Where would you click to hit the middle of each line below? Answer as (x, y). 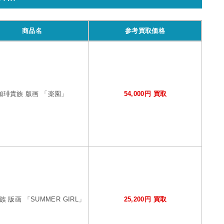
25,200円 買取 (145, 199)
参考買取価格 (145, 31)
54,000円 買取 (145, 94)
